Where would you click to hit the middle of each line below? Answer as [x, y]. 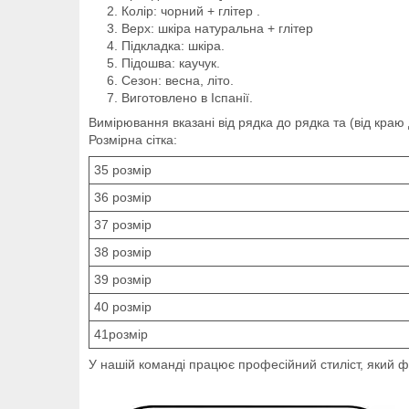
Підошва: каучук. [171, 63]
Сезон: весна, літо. [178, 80]
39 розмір [123, 279]
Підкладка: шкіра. [173, 45]
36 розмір [123, 197]
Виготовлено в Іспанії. [187, 97]
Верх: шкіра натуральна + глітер [217, 28]
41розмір [121, 334]
